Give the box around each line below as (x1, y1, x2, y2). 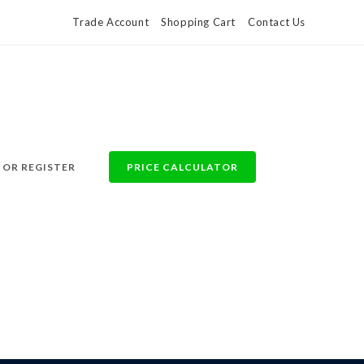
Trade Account (72, 15, 149, 28)
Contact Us (248, 15, 305, 28)
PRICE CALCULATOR (127, 161, 238, 173)
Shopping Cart (161, 15, 236, 28)
